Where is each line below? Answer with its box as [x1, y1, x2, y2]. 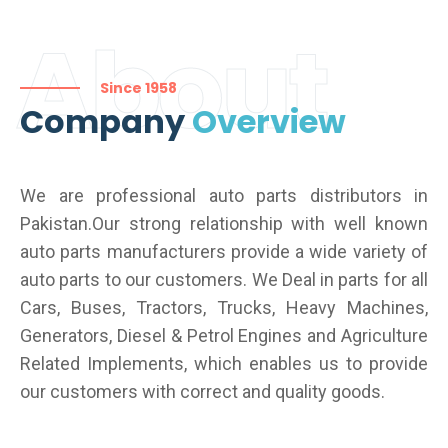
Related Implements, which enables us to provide [20, 352, 428, 374]
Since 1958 [100, 77, 177, 98]
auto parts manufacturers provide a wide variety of [20, 240, 428, 262]
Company [20, 98, 192, 144]
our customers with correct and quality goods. [20, 380, 385, 402]
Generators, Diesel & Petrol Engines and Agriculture [20, 324, 428, 346]
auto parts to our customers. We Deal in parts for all [20, 268, 428, 290]
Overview [192, 98, 346, 144]
